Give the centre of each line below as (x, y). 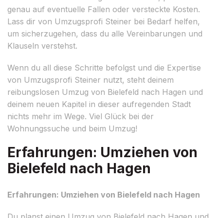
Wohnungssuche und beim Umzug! (72, 128)
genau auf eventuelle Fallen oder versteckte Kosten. (104, 9)
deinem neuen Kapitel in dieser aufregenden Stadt (99, 104)
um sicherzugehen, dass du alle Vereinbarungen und (105, 33)
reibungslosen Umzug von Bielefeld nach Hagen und (105, 92)
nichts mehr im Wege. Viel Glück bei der (81, 116)
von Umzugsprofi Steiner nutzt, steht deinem (91, 80)
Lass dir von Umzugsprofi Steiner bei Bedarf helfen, (104, 21)
